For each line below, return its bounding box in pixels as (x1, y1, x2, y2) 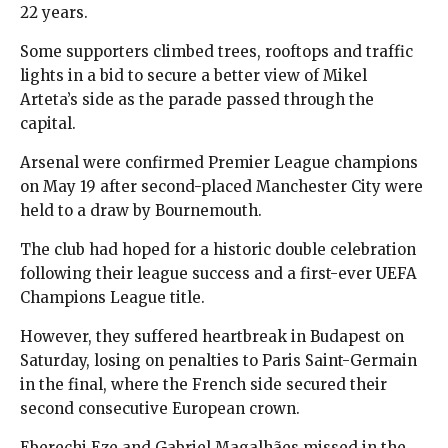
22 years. (20, 2, 88, 22)
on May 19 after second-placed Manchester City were (20, 176, 423, 196)
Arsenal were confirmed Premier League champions (20, 152, 418, 172)
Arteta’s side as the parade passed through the (20, 89, 374, 109)
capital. (20, 113, 76, 133)
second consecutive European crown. (20, 398, 300, 418)
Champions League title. (20, 287, 205, 307)
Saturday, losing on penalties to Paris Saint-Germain (20, 350, 417, 370)
